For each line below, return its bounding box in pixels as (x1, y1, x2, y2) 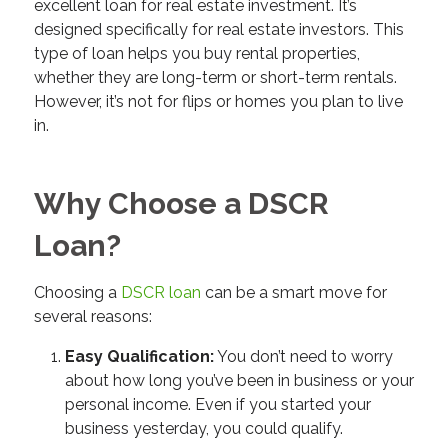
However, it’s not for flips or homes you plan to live (33, 92, 403, 112)
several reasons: (33, 306, 152, 326)
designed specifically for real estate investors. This (33, 20, 404, 40)
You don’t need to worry (213, 347, 393, 367)
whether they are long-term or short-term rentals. (33, 68, 397, 88)
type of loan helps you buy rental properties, (33, 44, 360, 64)
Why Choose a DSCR (33, 186, 329, 222)
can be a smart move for (200, 282, 387, 302)
